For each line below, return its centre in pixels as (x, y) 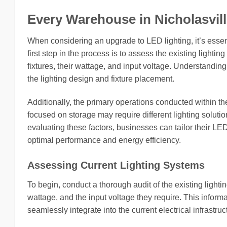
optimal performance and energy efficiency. (104, 140)
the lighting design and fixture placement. (101, 79)
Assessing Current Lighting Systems (116, 165)
